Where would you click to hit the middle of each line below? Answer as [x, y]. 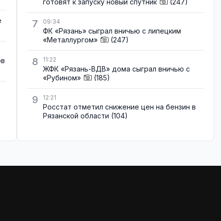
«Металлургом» [70, 39]
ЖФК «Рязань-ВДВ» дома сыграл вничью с [116, 69]
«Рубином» [62, 78]
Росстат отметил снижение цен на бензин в [119, 107]
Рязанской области [76, 116]
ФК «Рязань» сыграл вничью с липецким [112, 31]
